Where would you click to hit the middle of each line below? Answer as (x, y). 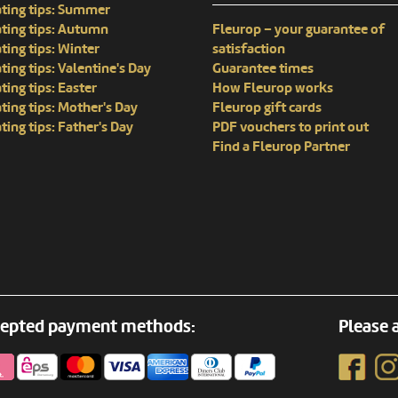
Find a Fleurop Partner (281, 147)
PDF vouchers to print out (291, 127)
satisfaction (249, 49)
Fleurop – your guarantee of (298, 30)
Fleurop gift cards (267, 108)
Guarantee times (263, 69)
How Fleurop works (273, 88)
